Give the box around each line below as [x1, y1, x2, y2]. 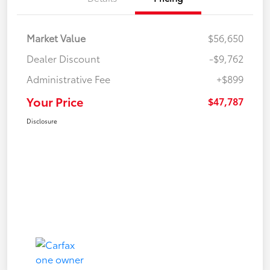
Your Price [27, 93, 83, 110]
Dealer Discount [27, 51, 100, 66]
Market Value [27, 31, 86, 45]
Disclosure [27, 116, 57, 126]
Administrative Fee [27, 72, 110, 86]
